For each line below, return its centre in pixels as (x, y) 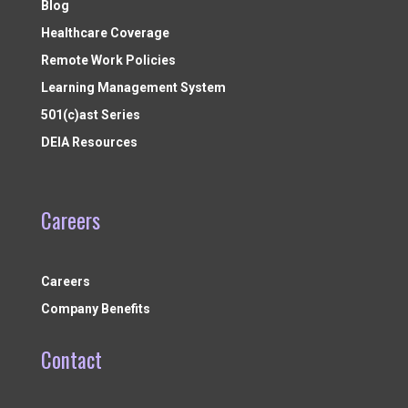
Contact (71, 359)
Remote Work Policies (108, 60)
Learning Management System (133, 87)
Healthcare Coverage (105, 32)
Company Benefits (95, 308)
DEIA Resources (89, 142)
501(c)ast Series (90, 114)
